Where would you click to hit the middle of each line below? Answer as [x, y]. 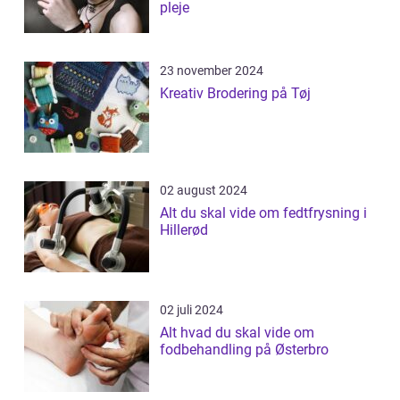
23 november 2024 [212, 71]
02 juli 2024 [192, 310]
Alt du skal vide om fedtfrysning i [263, 213]
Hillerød [184, 230]
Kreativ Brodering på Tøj [235, 94]
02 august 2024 [204, 191]
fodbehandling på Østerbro [244, 350]
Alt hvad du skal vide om [237, 333]
